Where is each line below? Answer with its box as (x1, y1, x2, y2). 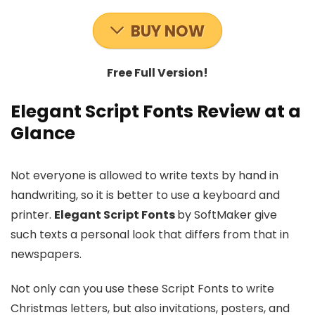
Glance (11, 121, 75, 146)
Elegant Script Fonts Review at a (11, 99, 301, 124)
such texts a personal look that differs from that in (11, 226, 289, 243)
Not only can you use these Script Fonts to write (11, 281, 274, 297)
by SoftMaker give (177, 207, 277, 223)
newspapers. (11, 246, 82, 262)
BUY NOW (131, 20, 205, 42)
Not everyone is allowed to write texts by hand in (11, 167, 278, 184)
